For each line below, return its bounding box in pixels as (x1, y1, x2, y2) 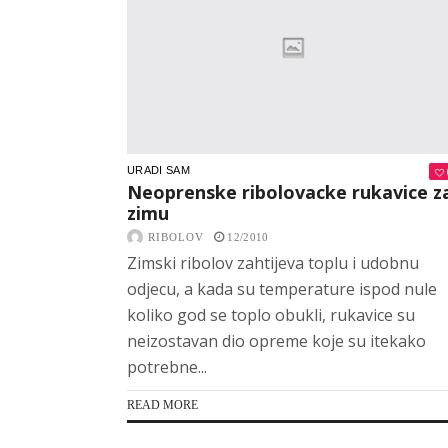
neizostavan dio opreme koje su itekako (127, 329, 426, 352)
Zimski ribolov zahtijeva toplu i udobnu (127, 251, 419, 274)
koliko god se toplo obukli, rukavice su (127, 303, 415, 326)
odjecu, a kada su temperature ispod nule (127, 277, 437, 300)
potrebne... (127, 355, 207, 378)
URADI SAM (127, 163, 190, 176)
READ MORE (127, 397, 198, 412)
